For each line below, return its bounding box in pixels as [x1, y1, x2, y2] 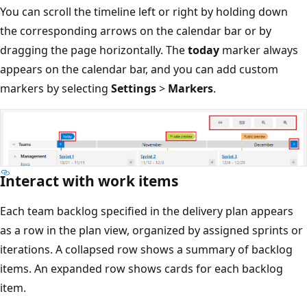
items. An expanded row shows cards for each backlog [10, 260, 293, 276]
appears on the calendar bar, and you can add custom [10, 62, 288, 77]
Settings [121, 81, 167, 97]
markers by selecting [10, 81, 121, 97]
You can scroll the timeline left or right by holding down [10, 4, 298, 20]
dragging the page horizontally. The [10, 42, 198, 58]
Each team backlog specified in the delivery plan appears [10, 203, 304, 219]
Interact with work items [10, 171, 188, 191]
